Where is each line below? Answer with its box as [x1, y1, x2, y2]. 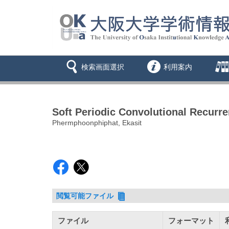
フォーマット [168, 216, 214, 225]
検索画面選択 [81, 63, 124, 72]
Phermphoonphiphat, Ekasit [52, 119, 142, 127]
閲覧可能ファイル [56, 192, 116, 200]
